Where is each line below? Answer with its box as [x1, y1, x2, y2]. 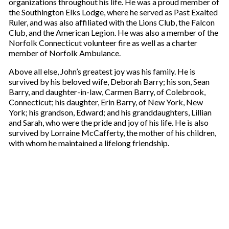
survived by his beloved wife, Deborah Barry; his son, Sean [8, 76, 210, 86]
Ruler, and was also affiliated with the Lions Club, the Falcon [8, 17, 215, 27]
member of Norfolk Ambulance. [8, 48, 121, 58]
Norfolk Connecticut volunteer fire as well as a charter [8, 37, 197, 48]
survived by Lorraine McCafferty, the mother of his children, [8, 127, 216, 138]
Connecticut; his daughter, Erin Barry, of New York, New [8, 97, 203, 107]
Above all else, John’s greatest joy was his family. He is [8, 66, 195, 76]
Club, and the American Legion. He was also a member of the [8, 27, 218, 37]
